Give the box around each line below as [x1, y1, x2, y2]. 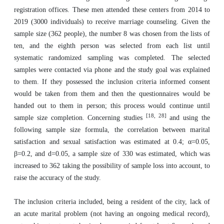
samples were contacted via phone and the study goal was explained [14, 66, 210, 73]
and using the [166, 114, 210, 121]
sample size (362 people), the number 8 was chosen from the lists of [14, 30, 210, 37]
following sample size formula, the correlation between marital [14, 126, 210, 133]
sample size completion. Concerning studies [14, 114, 146, 121]
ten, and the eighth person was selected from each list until [14, 42, 210, 49]
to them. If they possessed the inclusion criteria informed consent [14, 78, 210, 85]
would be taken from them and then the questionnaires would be [14, 90, 210, 97]
